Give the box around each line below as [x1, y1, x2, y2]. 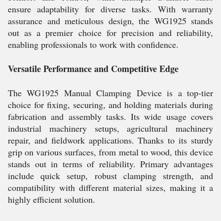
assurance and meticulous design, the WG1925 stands [8, 15, 213, 27]
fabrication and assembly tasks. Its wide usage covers [8, 110, 213, 122]
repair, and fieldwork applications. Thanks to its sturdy [8, 134, 213, 146]
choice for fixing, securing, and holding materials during [8, 99, 213, 110]
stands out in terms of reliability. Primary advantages [8, 158, 213, 170]
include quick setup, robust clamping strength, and [8, 170, 213, 182]
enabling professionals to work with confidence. [8, 38, 179, 50]
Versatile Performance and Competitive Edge [8, 62, 179, 75]
